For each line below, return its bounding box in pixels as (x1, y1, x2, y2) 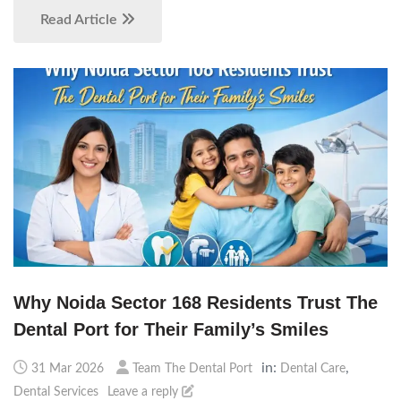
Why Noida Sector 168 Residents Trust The (13, 293, 378, 313)
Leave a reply (107, 386, 182, 399)
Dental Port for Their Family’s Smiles (13, 320, 328, 340)
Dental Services (13, 386, 98, 399)
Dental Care (280, 363, 346, 376)
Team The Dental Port (132, 363, 252, 376)
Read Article (40, 12, 121, 27)
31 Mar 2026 (31, 363, 104, 376)
